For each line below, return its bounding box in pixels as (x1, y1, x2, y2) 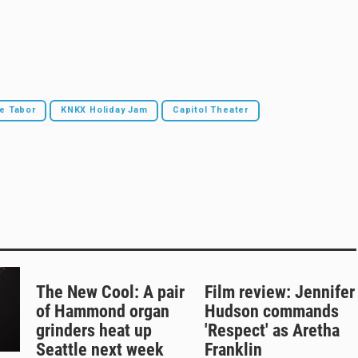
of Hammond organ (36, 301, 169, 322)
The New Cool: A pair (36, 282, 185, 303)
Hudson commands (204, 301, 339, 322)
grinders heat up (36, 320, 152, 341)
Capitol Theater (172, 105, 249, 116)
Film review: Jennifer (204, 282, 355, 303)
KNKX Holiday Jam (60, 105, 148, 116)
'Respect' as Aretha (204, 320, 340, 341)
